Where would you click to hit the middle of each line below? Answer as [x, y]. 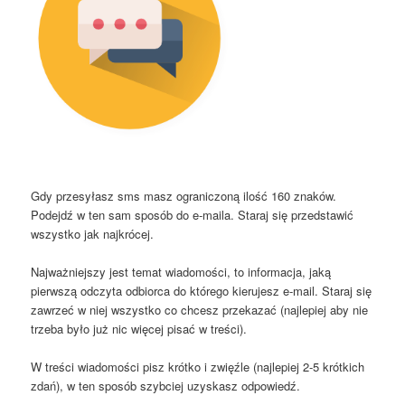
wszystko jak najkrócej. [93, 233]
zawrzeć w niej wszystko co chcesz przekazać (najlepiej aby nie [200, 309]
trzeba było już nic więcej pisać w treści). [139, 328]
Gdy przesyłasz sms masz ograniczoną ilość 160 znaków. [184, 195]
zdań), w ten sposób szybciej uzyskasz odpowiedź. [166, 385]
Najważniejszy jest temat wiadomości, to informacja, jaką [181, 271]
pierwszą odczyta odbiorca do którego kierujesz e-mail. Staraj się [202, 290]
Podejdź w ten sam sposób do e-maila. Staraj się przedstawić [193, 214]
